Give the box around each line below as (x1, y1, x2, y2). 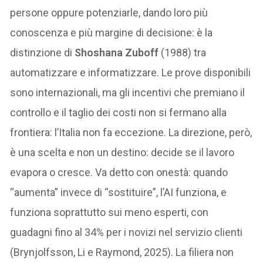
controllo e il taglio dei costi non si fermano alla (10, 106, 227, 119)
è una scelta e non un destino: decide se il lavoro (10, 146, 235, 159)
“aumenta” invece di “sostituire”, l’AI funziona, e (10, 186, 227, 198)
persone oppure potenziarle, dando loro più (10, 6, 208, 19)
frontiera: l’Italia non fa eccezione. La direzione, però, (10, 126, 252, 139)
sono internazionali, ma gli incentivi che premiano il (10, 86, 245, 99)
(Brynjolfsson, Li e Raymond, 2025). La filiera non (10, 245, 234, 258)
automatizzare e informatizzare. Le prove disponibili (10, 66, 251, 79)
